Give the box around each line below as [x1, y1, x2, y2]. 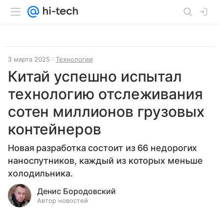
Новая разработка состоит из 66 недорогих [8, 143, 197, 153]
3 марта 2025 [8, 55, 50, 63]
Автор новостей [37, 197, 88, 204]
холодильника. [8, 168, 73, 178]
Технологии [56, 55, 93, 63]
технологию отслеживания [8, 85, 203, 103]
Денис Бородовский [37, 186, 116, 196]
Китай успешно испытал [8, 67, 182, 85]
